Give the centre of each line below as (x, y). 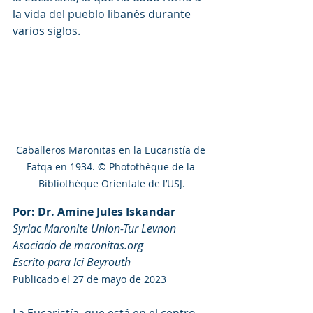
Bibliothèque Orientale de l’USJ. (112, 183)
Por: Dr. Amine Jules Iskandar (94, 211)
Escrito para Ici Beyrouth (72, 262)
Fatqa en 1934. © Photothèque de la (112, 166)
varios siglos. (46, 31)
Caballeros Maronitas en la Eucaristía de (112, 150)
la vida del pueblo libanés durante (103, 14)
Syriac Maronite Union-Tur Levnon (94, 228)
